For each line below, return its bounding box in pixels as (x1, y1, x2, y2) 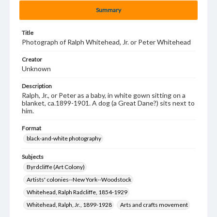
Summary (96, 6, 121, 14)
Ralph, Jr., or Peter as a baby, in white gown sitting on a (22, 91, 186, 99)
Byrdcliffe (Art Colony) (27, 163, 85, 170)
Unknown (22, 64, 51, 73)
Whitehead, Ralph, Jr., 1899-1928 (27, 201, 112, 208)
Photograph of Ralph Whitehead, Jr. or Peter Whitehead (22, 38, 191, 46)
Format (22, 124, 41, 132)
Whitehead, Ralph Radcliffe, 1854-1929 (27, 188, 127, 196)
